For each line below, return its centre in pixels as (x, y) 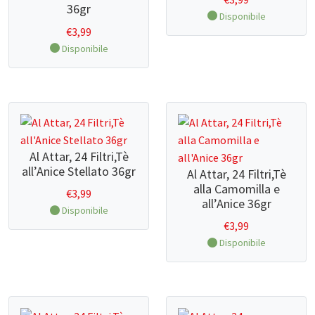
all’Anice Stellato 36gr (79, 171)
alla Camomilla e (236, 188)
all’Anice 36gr (236, 203)
